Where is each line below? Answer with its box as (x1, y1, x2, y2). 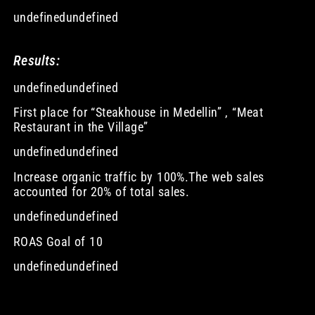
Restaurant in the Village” (13, 119, 148, 134)
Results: (13, 51, 60, 69)
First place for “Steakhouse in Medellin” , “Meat (13, 104, 264, 120)
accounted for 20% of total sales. (13, 184, 190, 199)
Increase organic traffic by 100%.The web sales (13, 169, 264, 184)
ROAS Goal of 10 (13, 233, 103, 249)
